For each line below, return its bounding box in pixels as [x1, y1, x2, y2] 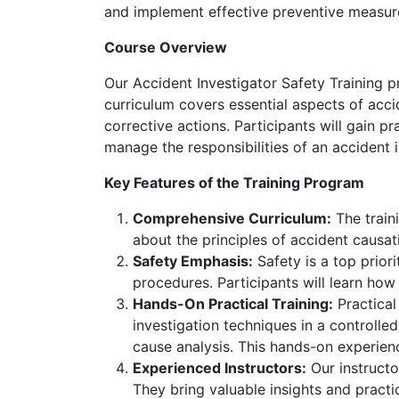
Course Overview [104, 38, 227, 56]
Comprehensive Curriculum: [133, 209, 331, 227]
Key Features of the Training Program [104, 174, 364, 191]
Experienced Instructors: [133, 359, 306, 377]
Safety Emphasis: [133, 252, 253, 270]
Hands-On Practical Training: [133, 295, 333, 313]
